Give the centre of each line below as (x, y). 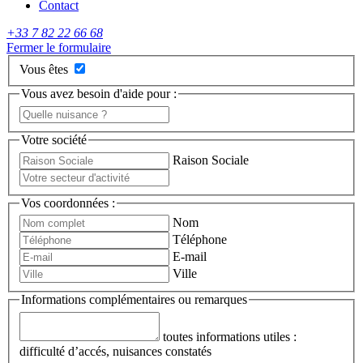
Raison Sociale (211, 160)
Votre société (54, 139)
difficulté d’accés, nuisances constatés (115, 351)
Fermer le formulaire (59, 47)
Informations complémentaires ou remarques (134, 300)
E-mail (190, 257)
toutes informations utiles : (230, 336)
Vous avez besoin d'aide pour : (99, 94)
